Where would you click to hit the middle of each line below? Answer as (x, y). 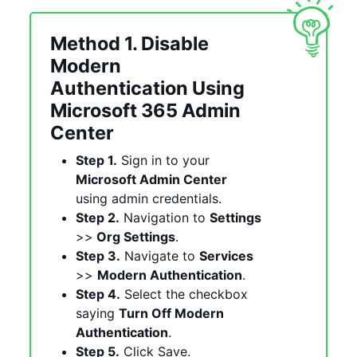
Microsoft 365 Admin (145, 110)
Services (226, 255)
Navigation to (165, 217)
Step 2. (98, 217)
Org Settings (134, 236)
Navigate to (160, 255)
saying (97, 313)
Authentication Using (147, 88)
